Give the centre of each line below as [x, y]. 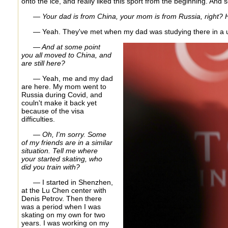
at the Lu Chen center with [64, 190]
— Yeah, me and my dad [73, 78]
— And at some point [66, 47]
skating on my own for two [63, 215]
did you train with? [50, 167]
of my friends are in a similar [67, 142]
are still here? [43, 63]
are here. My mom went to [64, 86]
